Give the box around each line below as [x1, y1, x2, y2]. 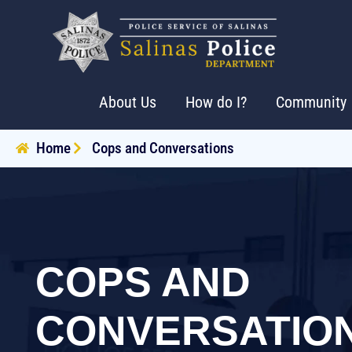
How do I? [185, 92, 247, 112]
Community [275, 92, 346, 112]
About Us [98, 92, 156, 112]
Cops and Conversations [91, 138, 234, 157]
